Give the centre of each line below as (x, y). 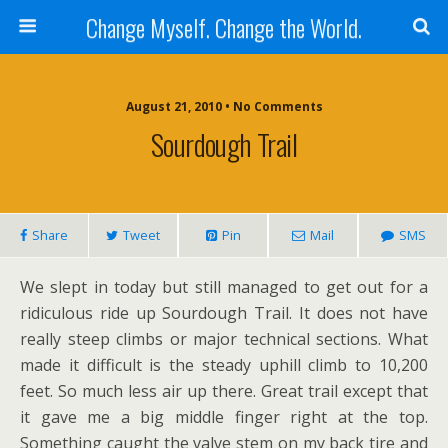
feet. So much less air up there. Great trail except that (224, 391)
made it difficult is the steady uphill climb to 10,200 (224, 365)
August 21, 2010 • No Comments (224, 106)
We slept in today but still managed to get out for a (224, 287)
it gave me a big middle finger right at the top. (224, 417)
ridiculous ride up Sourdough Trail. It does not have (224, 313)
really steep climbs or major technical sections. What (224, 339)
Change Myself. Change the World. (224, 27)
